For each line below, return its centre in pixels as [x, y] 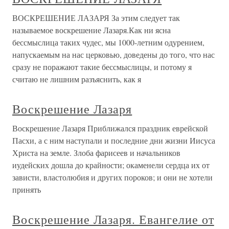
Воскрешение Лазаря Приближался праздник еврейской [110, 128]
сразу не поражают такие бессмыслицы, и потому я [102, 67]
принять [27, 189]
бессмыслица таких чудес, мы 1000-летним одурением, [108, 42]
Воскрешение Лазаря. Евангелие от [113, 219]
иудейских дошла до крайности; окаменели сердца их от [111, 165]
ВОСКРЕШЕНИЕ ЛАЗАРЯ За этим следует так [96, 18]
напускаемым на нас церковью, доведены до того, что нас [113, 54]
